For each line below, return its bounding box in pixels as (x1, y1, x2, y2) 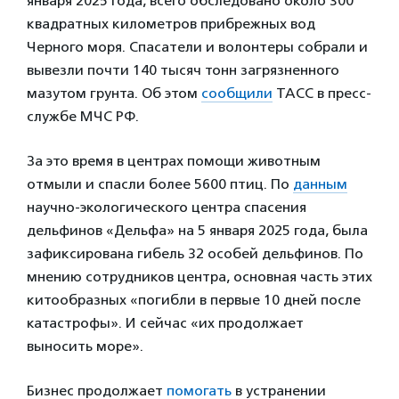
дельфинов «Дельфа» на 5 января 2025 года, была (27, 222, 368, 239)
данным (293, 175, 347, 192)
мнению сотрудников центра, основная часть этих (27, 268, 372, 285)
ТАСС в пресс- (273, 85, 371, 102)
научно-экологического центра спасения (27, 199, 306, 216)
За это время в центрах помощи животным (27, 152, 321, 169)
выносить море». (27, 338, 143, 354)
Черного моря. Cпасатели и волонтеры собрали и (27, 38, 368, 55)
